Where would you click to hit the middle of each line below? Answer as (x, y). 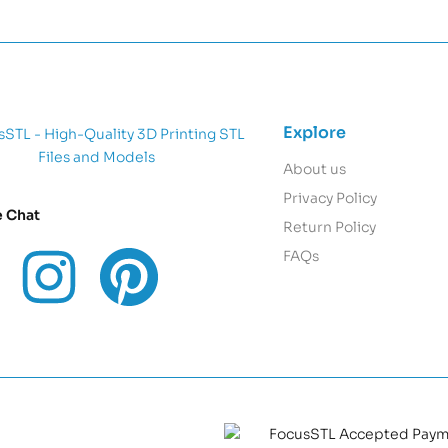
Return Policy (330, 227)
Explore (315, 133)
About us (315, 169)
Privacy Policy (330, 198)
